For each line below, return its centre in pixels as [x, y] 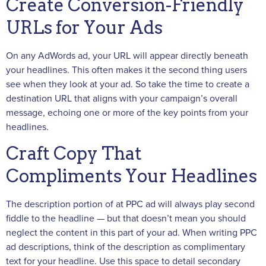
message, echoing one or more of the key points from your [127, 113]
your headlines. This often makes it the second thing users [126, 70]
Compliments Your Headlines [132, 176]
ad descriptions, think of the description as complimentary [126, 247]
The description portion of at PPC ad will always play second [130, 205]
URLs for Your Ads [84, 27]
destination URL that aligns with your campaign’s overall [122, 98]
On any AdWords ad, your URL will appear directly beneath [127, 56]
